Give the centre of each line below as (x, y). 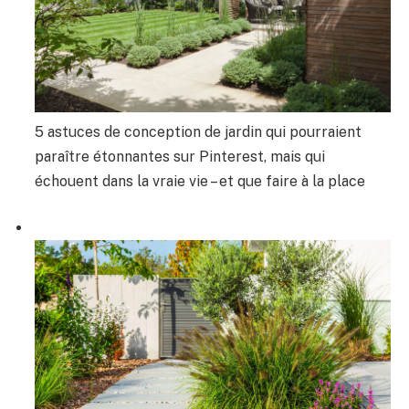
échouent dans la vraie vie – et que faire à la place (200, 181)
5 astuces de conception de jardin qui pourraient (198, 131)
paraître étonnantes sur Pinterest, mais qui (180, 156)
